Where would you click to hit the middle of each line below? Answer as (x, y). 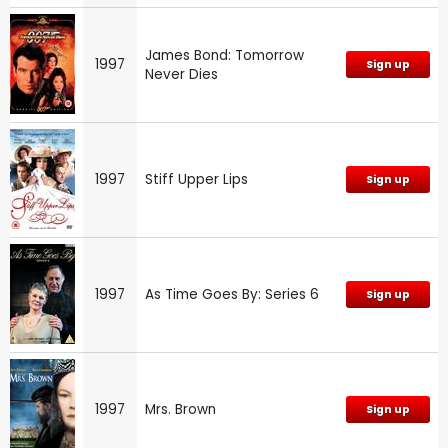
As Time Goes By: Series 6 (232, 294)
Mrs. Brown (180, 409)
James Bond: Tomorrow (224, 55)
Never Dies (181, 74)
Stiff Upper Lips (196, 179)
